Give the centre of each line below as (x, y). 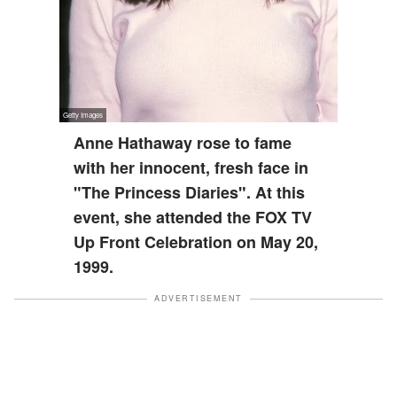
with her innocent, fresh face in (191, 167)
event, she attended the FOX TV (193, 217)
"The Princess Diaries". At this (190, 192)
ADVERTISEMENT (198, 298)
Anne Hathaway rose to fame (183, 143)
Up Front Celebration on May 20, (196, 242)
